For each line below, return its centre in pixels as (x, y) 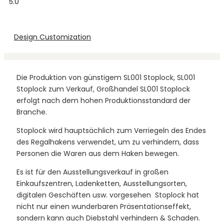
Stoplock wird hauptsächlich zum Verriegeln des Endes (111, 130)
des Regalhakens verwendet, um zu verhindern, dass (108, 142)
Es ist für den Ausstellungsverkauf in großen (92, 172)
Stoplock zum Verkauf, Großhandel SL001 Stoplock (103, 89)
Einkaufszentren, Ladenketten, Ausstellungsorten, (102, 183)
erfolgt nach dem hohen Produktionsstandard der (103, 100)
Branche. (32, 112)
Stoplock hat (176, 195)
